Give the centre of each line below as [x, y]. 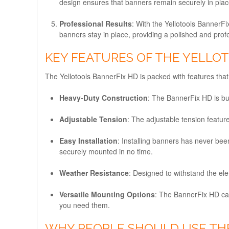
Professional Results [96, 23]
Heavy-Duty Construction [104, 97]
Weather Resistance [94, 173]
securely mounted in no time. [106, 151]
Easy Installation [88, 140]
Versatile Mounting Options [107, 194]
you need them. [85, 205]
